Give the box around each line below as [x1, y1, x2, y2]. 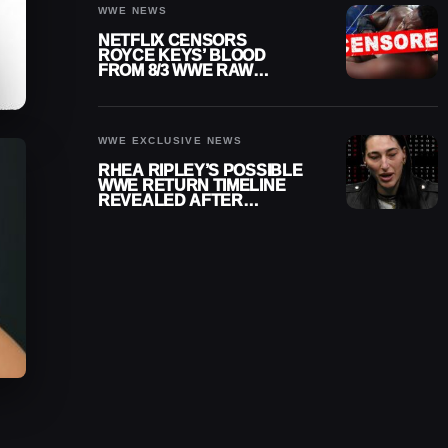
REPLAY [98, 77, 163, 94]
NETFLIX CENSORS [98, 32, 247, 49]
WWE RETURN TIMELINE [98, 177, 286, 194]
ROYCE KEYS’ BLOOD [98, 47, 266, 64]
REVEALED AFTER [98, 192, 243, 209]
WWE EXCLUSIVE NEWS [98, 135, 243, 146]
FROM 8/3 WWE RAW [98, 62, 254, 79]
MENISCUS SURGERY [98, 207, 264, 224]
